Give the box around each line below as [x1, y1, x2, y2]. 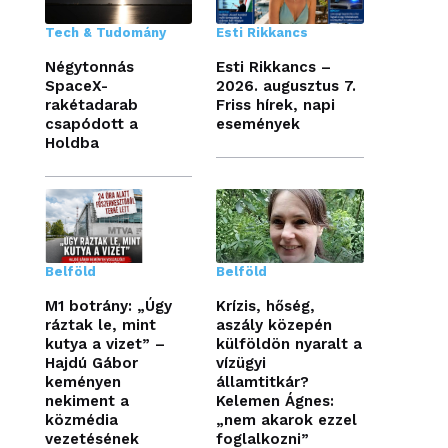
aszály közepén [216, 315, 333, 334]
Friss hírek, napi [216, 95, 336, 114]
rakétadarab [44, 95, 138, 114]
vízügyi [216, 353, 267, 372]
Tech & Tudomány [44, 24, 166, 40]
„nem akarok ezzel [216, 410, 358, 429]
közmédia [44, 410, 118, 429]
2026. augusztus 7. [216, 76, 357, 95]
